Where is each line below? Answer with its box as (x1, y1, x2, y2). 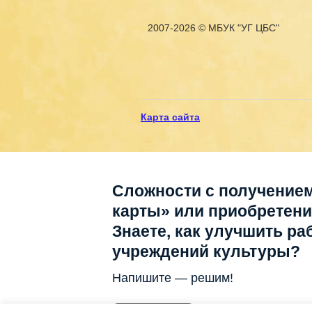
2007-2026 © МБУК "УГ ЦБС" (148, 22, 279, 34)
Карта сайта (141, 111, 200, 123)
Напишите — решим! (111, 271, 233, 286)
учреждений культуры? (111, 242, 300, 261)
